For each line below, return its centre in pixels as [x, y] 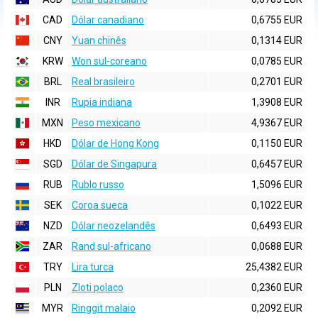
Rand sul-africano [111, 246]
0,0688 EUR [277, 246]
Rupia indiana [102, 102]
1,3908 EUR [277, 102]
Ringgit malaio [104, 308]
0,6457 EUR [277, 164]
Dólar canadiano [108, 20]
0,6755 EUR [277, 20]
